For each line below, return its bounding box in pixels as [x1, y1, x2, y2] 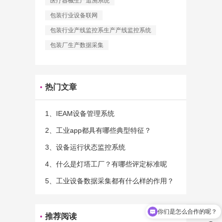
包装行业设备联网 [50, 12, 98, 19]
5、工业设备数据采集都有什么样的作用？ [45, 177, 174, 185]
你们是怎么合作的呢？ [158, 208, 217, 215]
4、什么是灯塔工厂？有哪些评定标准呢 [45, 160, 167, 168]
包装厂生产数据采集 [50, 42, 104, 49]
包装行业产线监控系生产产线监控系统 [50, 27, 151, 34]
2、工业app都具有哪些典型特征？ [45, 126, 151, 134]
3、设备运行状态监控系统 [45, 143, 125, 151]
